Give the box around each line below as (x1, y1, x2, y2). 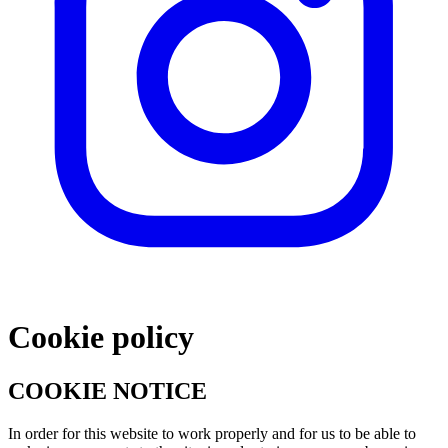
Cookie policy (8, 319, 194, 356)
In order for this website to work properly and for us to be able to (8, 424, 416, 442)
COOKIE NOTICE (8, 377, 207, 404)
